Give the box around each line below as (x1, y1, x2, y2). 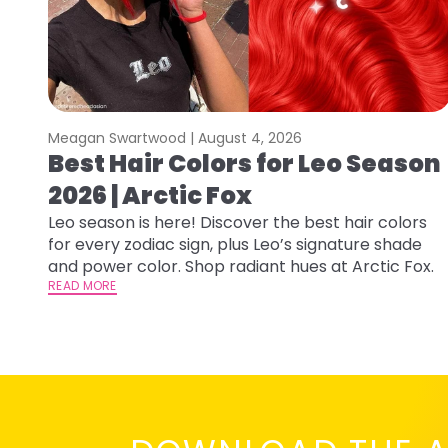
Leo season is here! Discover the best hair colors (48, 211, 427, 235)
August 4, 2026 (198, 128, 302, 149)
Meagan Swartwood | (48, 128, 198, 149)
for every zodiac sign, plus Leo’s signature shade (48, 233, 422, 257)
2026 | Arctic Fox (48, 179, 252, 213)
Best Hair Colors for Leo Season (48, 147, 441, 181)
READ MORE (48, 277, 117, 295)
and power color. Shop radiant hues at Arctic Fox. (48, 255, 434, 279)
